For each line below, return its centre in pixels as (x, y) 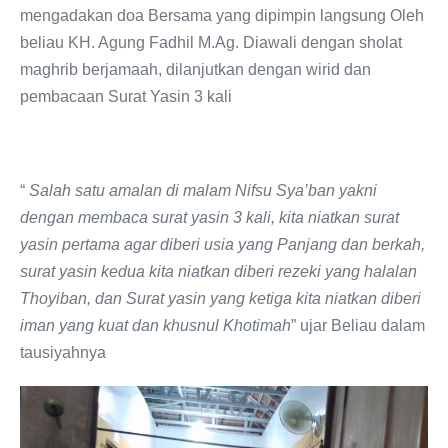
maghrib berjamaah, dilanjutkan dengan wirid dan (195, 69)
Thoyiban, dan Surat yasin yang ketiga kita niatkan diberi (220, 298)
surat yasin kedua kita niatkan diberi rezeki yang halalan (218, 271)
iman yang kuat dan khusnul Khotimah (155, 325)
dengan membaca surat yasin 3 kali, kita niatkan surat (209, 217)
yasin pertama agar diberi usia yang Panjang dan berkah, (222, 244)
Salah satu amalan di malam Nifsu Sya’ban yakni (203, 190)
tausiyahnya (63, 352)
